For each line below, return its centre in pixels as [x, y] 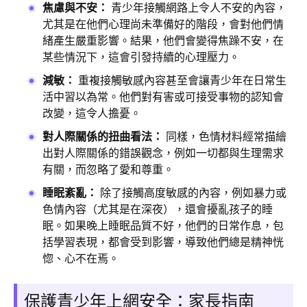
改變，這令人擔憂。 [92, 113]
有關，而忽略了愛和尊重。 [108, 169]
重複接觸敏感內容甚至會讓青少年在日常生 [181, 80]
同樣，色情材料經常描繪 [225, 136]
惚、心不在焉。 [81, 258]
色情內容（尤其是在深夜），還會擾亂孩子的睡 [158, 209]
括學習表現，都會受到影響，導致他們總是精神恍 [163, 242]
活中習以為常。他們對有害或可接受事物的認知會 [163, 97]
